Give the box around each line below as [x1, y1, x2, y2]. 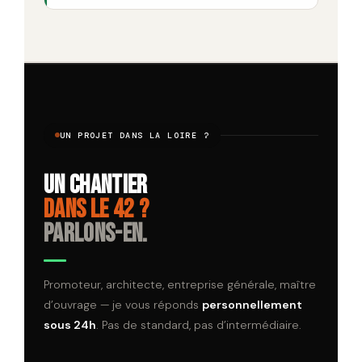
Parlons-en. [44, 217, 148, 250]
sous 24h [44, 317, 96, 332]
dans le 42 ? [44, 193, 149, 225]
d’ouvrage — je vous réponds [44, 297, 202, 312]
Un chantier [44, 169, 148, 201]
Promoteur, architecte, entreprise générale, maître [44, 276, 316, 292]
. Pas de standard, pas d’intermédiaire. [96, 317, 301, 332]
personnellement [202, 297, 302, 312]
